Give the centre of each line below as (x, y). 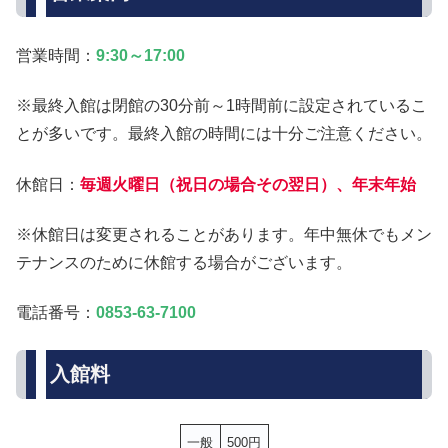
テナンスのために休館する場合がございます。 (184, 263)
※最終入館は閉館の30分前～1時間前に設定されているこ (221, 106)
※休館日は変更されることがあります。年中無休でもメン (224, 235)
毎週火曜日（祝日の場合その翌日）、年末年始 (248, 184)
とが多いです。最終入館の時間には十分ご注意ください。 (224, 134)
